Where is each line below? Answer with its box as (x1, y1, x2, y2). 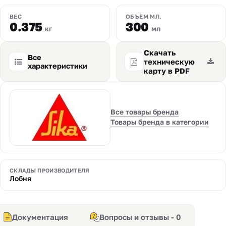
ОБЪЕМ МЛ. (126, 13, 162, 20)
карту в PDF (144, 66, 190, 75)
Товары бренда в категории (110, 118, 209, 126)
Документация (12, 212, 68, 221)
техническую (144, 57, 195, 66)
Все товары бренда (110, 107, 179, 116)
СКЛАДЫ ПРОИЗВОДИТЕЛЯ (10, 167, 90, 174)
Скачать (144, 48, 176, 57)
